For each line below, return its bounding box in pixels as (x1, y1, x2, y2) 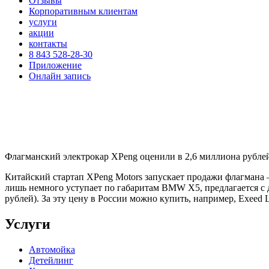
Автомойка (29, 244, 75, 255)
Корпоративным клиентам (29, 6, 138, 16)
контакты (29, 38, 67, 49)
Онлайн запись (29, 71, 91, 81)
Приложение (29, 60, 82, 70)
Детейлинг (29, 255, 73, 265)
